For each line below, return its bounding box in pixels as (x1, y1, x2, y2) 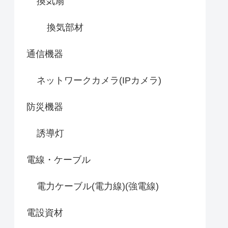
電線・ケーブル (26, 155, 91, 165)
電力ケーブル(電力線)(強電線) (37, 181, 159, 192)
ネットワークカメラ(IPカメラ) (37, 75, 161, 86)
